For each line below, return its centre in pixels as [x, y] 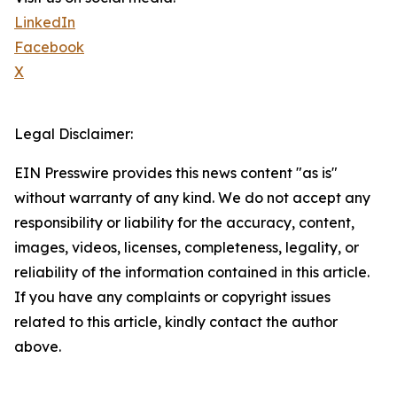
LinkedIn [45, 23]
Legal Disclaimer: [74, 134]
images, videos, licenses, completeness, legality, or [187, 248]
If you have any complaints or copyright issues [172, 297]
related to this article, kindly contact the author [176, 322]
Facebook [49, 47]
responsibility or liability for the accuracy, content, [184, 223]
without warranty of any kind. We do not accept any [192, 198]
